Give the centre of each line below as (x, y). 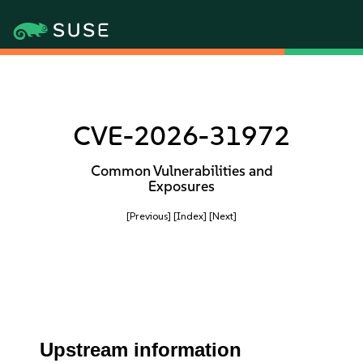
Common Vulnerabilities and (181, 171)
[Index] (190, 216)
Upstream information (141, 350)
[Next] (223, 216)
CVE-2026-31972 (181, 136)
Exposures (181, 186)
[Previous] (149, 216)
